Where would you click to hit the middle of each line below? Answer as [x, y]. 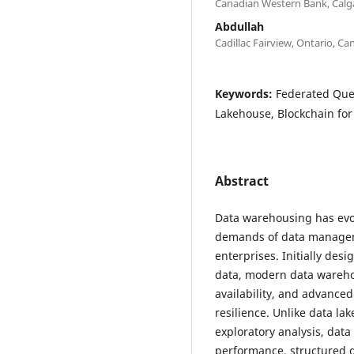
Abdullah [239, 26]
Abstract [242, 181]
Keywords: [245, 93]
